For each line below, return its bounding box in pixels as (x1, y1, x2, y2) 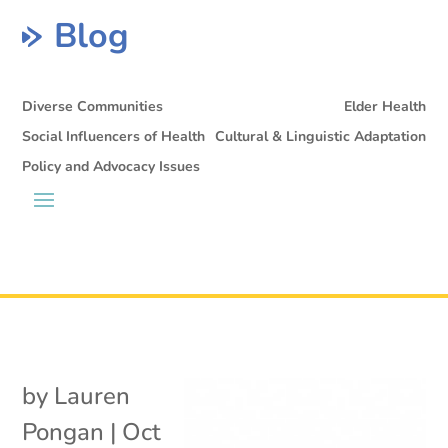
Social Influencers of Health (22, 126, 206, 146)
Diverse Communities (22, 96, 164, 116)
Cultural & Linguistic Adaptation (214, 126, 426, 146)
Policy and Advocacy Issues (22, 156, 201, 176)
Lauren (54, 379, 131, 412)
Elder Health (343, 96, 426, 116)
